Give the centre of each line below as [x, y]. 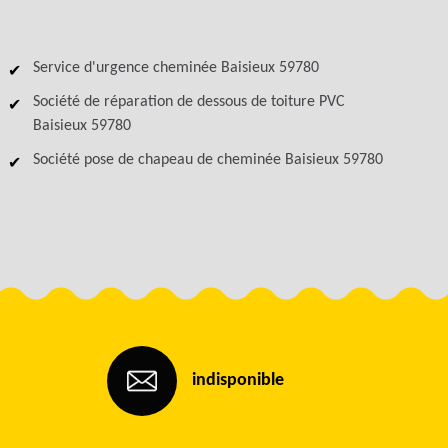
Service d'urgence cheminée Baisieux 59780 [176, 68]
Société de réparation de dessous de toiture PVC [189, 102]
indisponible [238, 380]
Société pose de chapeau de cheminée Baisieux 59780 [208, 160]
